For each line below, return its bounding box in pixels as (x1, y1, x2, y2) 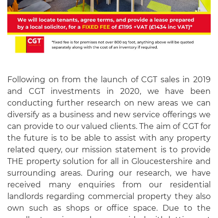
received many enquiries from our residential (7, 180, 211, 190)
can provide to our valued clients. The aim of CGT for (7, 122, 211, 131)
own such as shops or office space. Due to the (7, 203, 211, 213)
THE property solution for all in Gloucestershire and (7, 157, 211, 166)
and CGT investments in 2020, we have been (7, 87, 211, 96)
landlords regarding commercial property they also (7, 192, 211, 201)
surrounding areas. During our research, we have (7, 168, 211, 178)
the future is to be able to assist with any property (7, 133, 211, 143)
